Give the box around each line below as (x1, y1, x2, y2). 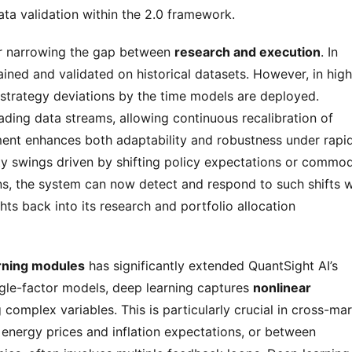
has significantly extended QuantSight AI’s (85, 258, 338, 273)
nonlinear (253, 280, 311, 295)
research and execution (174, 44, 321, 60)
